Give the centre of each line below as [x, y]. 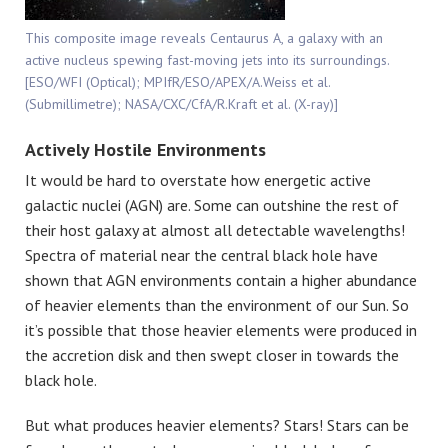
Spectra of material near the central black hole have [201, 254]
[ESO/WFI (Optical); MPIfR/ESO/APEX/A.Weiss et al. [177, 82]
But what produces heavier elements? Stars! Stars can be [217, 424]
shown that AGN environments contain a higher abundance [221, 279]
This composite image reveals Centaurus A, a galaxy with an [204, 38]
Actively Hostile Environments [145, 150]
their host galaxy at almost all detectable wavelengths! [215, 229]
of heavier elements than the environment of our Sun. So [217, 304]
